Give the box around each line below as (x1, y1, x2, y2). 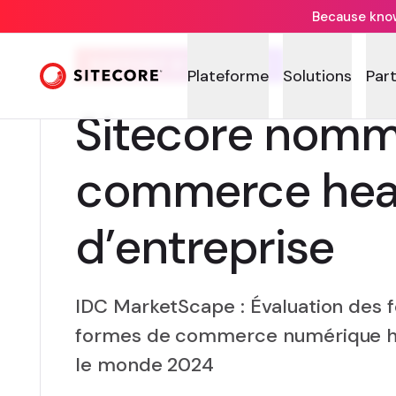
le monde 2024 (74, 352, 215, 377)
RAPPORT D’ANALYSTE (90, 56, 270, 74)
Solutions (283, 65, 353, 87)
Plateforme (187, 65, 270, 87)
